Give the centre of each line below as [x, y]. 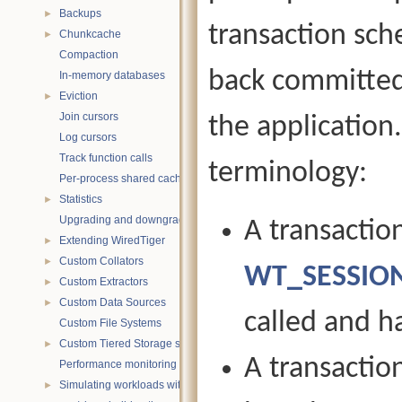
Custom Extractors [104, 282]
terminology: [288, 174]
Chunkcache [90, 34]
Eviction [79, 96]
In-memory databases [112, 75]
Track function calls [106, 158]
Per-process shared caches [126, 179]
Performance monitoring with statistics [151, 364]
